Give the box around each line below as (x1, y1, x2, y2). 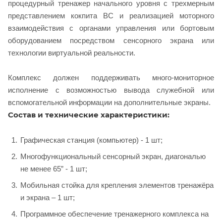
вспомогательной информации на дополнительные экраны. (8, 98, 211, 107)
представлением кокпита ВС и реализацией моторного (8, 11, 214, 20)
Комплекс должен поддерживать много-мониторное (8, 73, 214, 82)
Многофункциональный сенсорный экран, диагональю (20, 152, 206, 161)
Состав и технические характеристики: (8, 110, 169, 119)
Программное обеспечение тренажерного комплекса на (20, 209, 209, 218)
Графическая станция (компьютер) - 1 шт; (20, 135, 163, 144)
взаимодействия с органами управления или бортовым (8, 23, 214, 32)
